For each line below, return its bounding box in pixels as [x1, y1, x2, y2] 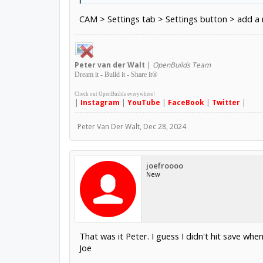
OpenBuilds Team [152, 59, 211, 70]
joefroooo [146, 160, 183, 171]
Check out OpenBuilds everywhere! [74, 90, 155, 97]
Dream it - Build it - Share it [74, 70, 152, 79]
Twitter [211, 97, 240, 107]
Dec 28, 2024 [143, 121, 186, 131]
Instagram [80, 97, 120, 107]
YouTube [127, 97, 160, 107]
